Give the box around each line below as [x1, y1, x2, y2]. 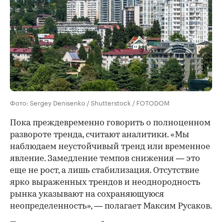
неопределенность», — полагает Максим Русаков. [10, 202, 212, 211]
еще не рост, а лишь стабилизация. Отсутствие [10, 166, 199, 175]
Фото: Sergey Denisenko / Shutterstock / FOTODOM [10, 97, 169, 107]
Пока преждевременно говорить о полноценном [10, 118, 211, 127]
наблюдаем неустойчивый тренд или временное [10, 142, 210, 151]
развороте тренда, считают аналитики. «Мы [10, 130, 189, 139]
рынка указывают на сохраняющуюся [10, 190, 164, 199]
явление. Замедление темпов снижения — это [10, 154, 200, 163]
